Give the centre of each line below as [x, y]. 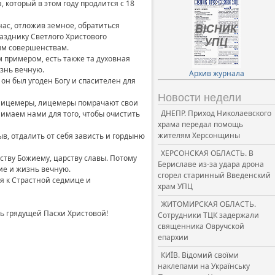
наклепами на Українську [204, 266]
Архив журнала [216, 73]
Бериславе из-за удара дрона [211, 164]
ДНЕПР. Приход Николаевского [216, 113]
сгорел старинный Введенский [214, 175]
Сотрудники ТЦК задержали [208, 215]
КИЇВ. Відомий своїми [200, 255]
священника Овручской [201, 226]
